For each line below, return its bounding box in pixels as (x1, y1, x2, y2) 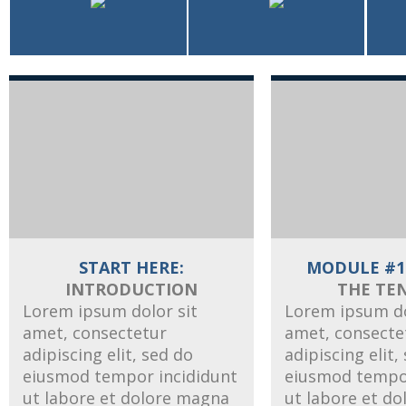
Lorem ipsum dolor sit (23, 299, 198, 322)
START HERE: (79, 256, 184, 278)
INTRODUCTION (65, 277, 198, 300)
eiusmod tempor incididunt (23, 364, 237, 387)
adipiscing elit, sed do (23, 343, 193, 365)
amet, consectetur (23, 321, 167, 343)
